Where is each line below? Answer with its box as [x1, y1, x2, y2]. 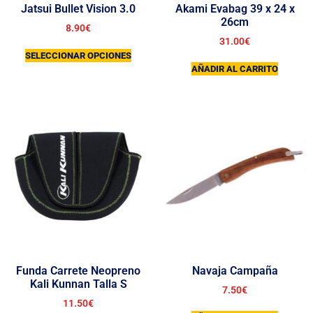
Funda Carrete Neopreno [16, 263, 140, 277]
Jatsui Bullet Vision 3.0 [21, 2, 136, 16]
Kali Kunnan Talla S [29, 277, 127, 291]
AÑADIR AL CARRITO [191, 63, 278, 74]
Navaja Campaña [191, 263, 278, 277]
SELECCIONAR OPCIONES [25, 50, 131, 61]
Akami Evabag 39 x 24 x [175, 2, 295, 16]
